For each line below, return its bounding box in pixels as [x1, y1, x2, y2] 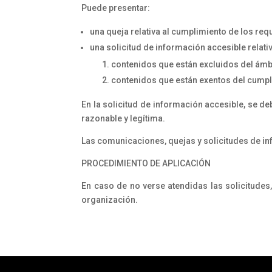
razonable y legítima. [81, 114, 166, 124]
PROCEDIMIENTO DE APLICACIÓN [81, 158, 211, 169]
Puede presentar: [81, 3, 151, 13]
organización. [81, 195, 138, 205]
